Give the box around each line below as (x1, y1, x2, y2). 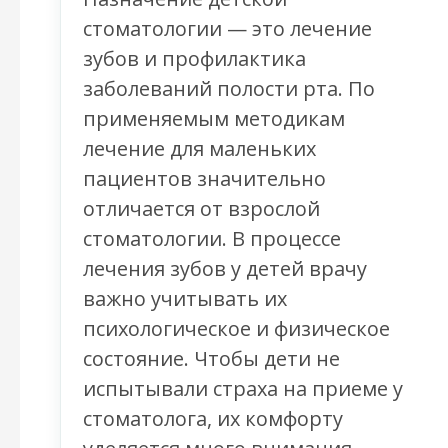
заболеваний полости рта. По (83, 75, 375, 103)
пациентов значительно (83, 165, 326, 193)
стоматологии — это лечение (83, 15, 372, 43)
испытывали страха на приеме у (83, 375, 403, 403)
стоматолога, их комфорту (83, 405, 343, 433)
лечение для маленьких (83, 135, 316, 163)
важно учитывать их (83, 285, 287, 313)
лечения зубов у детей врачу (83, 255, 367, 283)
